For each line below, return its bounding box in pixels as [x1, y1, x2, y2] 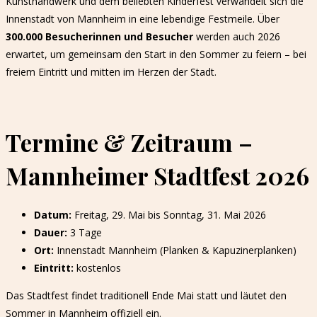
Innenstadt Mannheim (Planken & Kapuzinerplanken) [54, 243, 296, 257]
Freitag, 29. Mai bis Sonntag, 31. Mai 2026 [71, 208, 266, 221]
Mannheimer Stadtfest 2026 [6, 159, 309, 191]
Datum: [34, 208, 71, 221]
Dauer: [34, 226, 67, 239]
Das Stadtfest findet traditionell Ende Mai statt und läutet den [6, 289, 287, 302]
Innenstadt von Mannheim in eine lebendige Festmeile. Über [6, 11, 279, 25]
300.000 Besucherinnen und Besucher [6, 29, 193, 43]
